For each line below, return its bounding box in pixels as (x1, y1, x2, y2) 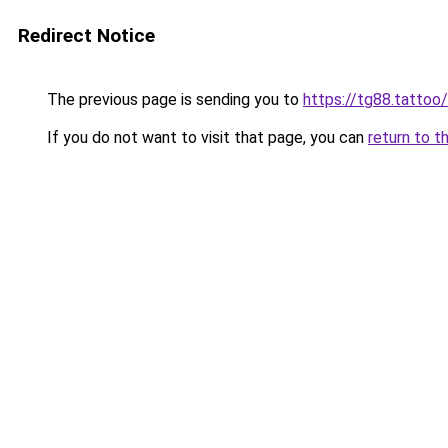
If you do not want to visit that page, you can (43, 128, 368, 147)
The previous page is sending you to (43, 90, 303, 109)
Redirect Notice (18, 24, 155, 47)
